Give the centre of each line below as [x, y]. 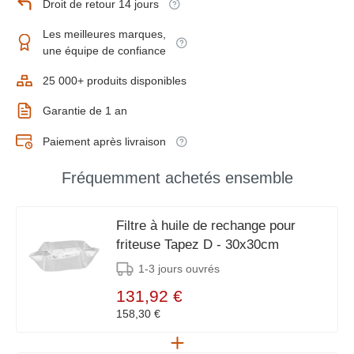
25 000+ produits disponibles [115, 80]
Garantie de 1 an [85, 110]
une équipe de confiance [104, 51]
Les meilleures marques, [104, 34]
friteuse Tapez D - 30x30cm [198, 245]
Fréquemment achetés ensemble [177, 178]
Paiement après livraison [104, 141]
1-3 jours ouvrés [179, 269]
